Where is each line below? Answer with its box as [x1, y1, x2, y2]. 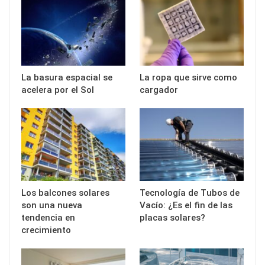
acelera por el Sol [21, 84, 94, 95]
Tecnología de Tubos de [140, 187, 240, 198]
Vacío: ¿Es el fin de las [140, 199, 232, 211]
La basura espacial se [21, 72, 112, 83]
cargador [140, 84, 178, 95]
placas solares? [140, 212, 205, 223]
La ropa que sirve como [140, 72, 237, 83]
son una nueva [21, 199, 82, 211]
